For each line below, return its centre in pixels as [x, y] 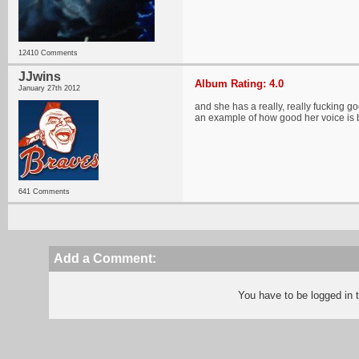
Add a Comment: [105, 258]
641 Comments [44, 192]
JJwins [40, 77]
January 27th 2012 [49, 88]
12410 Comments [48, 53]
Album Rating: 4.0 [239, 84]
